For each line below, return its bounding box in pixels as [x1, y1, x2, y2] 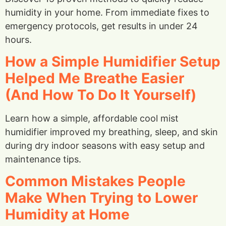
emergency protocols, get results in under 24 [5, 20, 198, 31]
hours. [5, 34, 32, 45]
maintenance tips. [5, 153, 81, 164]
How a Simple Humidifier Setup [5, 52, 220, 70]
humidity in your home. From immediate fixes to [5, 7, 209, 18]
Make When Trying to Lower [5, 189, 198, 207]
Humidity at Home [5, 206, 130, 223]
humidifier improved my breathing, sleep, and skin [5, 126, 218, 137]
